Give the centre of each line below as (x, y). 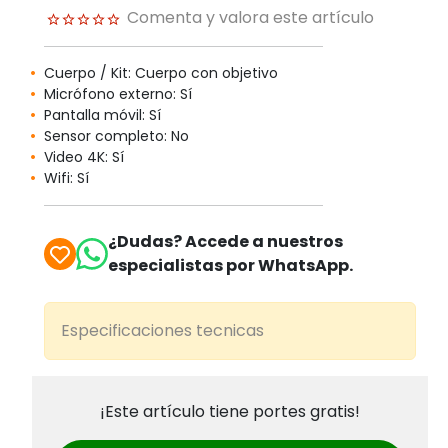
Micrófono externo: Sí (118, 94)
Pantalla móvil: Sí (102, 115)
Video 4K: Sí (84, 157)
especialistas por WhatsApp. (230, 266)
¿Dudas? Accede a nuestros (225, 242)
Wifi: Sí (66, 178)
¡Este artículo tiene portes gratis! (230, 412)
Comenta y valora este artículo (250, 18)
